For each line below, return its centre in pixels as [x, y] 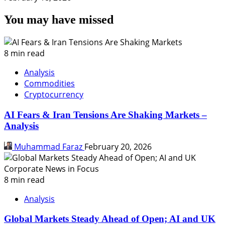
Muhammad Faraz [48, 146]
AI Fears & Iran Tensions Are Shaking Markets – [105, 115]
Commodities [49, 84]
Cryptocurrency [54, 95]
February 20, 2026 [118, 146]
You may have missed [59, 20]
